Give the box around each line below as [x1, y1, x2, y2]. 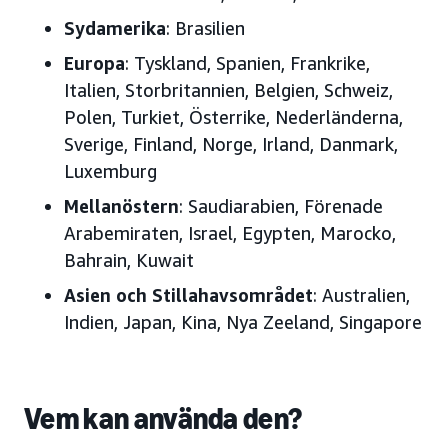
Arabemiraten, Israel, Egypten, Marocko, [64, 221, 396, 244]
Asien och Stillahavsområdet [64, 283, 313, 306]
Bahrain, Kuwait [64, 248, 194, 271]
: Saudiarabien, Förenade [179, 194, 383, 217]
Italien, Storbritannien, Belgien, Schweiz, [64, 78, 393, 101]
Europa [64, 51, 125, 74]
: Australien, [313, 283, 410, 306]
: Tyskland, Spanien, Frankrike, [125, 51, 370, 74]
